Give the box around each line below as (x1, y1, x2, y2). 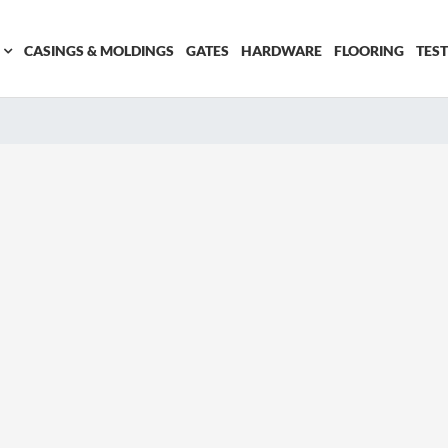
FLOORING (333, 42, 404, 59)
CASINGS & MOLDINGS (23, 42, 174, 59)
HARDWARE (240, 42, 322, 59)
